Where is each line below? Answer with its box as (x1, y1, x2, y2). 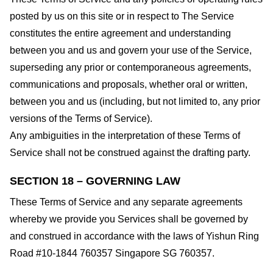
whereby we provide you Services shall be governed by (10, 214, 248, 225)
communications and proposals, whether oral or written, (10, 79, 247, 90)
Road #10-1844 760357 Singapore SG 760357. (10, 248, 214, 259)
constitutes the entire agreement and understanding (10, 27, 231, 38)
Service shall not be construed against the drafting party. (10, 147, 250, 158)
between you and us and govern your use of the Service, (10, 44, 252, 55)
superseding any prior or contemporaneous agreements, (10, 62, 251, 73)
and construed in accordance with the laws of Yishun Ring (10, 231, 259, 242)
